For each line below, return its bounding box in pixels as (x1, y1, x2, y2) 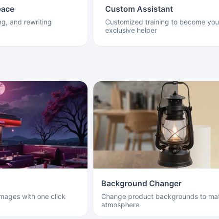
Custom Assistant (105, 4, 173, 14)
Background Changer (101, 178, 181, 188)
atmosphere (101, 200, 139, 209)
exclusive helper (105, 26, 157, 34)
